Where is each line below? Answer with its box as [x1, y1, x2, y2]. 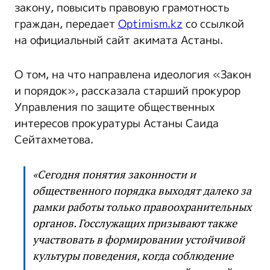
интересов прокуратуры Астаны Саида [14, 115, 219, 131]
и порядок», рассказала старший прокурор [14, 83, 240, 99]
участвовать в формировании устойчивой [33, 232, 245, 246]
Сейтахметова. [14, 131, 93, 148]
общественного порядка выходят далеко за [33, 183, 251, 198]
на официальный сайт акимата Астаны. [14, 32, 223, 48]
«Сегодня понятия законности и [33, 167, 196, 181]
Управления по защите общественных [14, 99, 215, 115]
